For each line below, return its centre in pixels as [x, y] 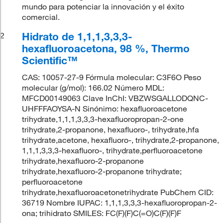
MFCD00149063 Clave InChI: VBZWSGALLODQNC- [115, 98]
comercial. [41, 17]
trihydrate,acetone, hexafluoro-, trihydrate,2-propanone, [121, 140]
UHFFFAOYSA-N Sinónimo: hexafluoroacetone [105, 108]
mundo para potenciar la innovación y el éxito [103, 6]
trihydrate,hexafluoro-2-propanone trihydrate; [102, 171]
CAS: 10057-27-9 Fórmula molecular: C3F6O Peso [112, 77]
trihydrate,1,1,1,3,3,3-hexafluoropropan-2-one [103, 119]
